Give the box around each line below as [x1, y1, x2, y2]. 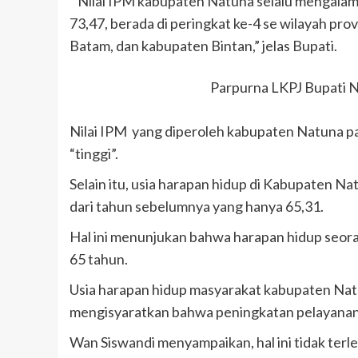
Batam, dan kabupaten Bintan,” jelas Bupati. [70, 36, 337, 54]
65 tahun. [70, 250, 128, 268]
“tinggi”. [70, 145, 118, 163]
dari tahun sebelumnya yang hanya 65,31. [70, 197, 324, 216]
